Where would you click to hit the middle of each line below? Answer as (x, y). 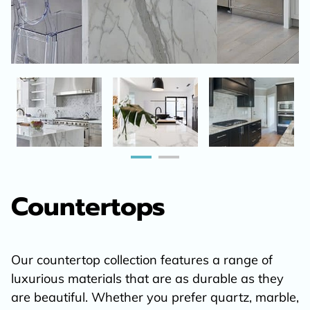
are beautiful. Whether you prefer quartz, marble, (155, 298)
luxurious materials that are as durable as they (147, 279)
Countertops (88, 206)
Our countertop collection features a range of (142, 260)
